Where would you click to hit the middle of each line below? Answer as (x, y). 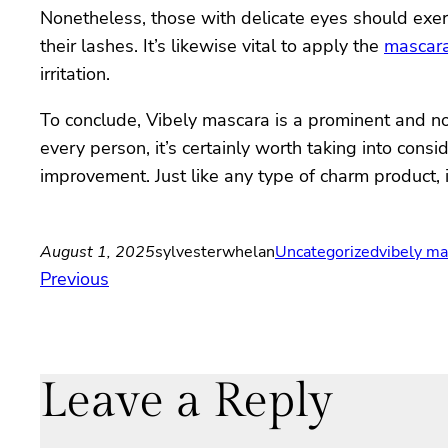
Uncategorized (327, 252)
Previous (74, 279)
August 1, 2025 (97, 252)
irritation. (75, 74)
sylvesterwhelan (215, 252)
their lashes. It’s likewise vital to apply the (212, 46)
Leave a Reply (186, 402)
